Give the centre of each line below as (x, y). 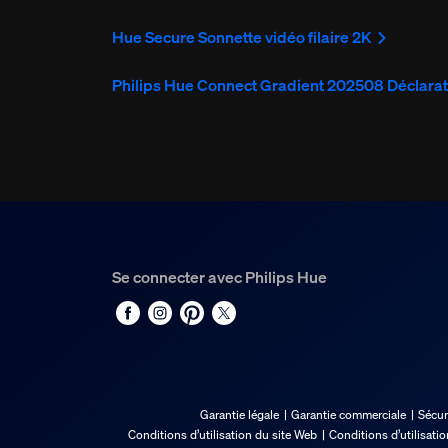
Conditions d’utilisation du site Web (222, 435)
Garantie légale (239, 415)
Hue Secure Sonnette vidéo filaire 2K (242, 37)
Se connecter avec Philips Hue (219, 277)
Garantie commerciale (348, 415)
